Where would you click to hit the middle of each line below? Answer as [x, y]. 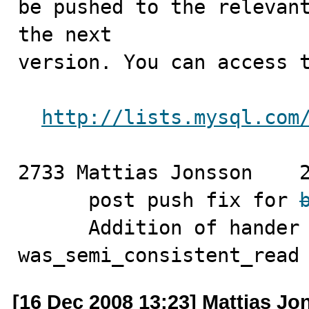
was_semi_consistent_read [159, 255]
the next [65, 34]
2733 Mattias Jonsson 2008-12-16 [135, 172]
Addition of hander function [53, 228]
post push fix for [194, 200]
